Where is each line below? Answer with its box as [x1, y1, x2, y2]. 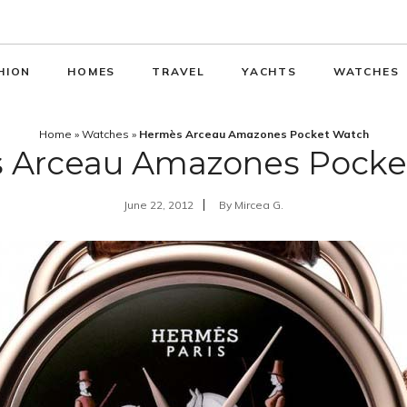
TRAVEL [152, 65, 205, 78]
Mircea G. [234, 198, 283, 212]
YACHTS [241, 65, 297, 78]
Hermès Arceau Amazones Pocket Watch [138, 127, 369, 141]
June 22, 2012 [124, 198, 194, 212]
